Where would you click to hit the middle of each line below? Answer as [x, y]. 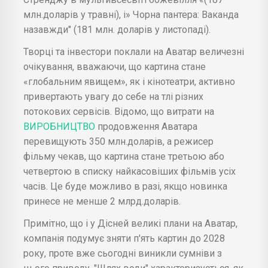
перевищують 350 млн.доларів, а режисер [118, 141]
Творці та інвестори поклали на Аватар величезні [134, 51]
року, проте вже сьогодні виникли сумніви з [123, 253]
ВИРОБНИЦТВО [60, 126]
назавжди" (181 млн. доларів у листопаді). [117, 29]
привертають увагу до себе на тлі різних [113, 96]
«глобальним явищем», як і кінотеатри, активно [129, 81]
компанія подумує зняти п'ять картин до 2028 [124, 238]
